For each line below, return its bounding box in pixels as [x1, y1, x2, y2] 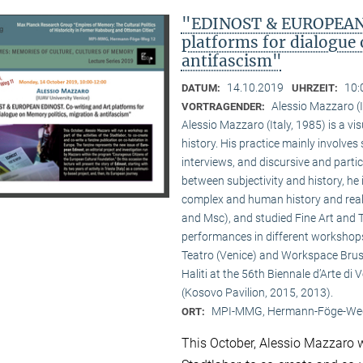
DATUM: [181, 81, 223, 94]
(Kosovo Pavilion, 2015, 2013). [181, 285, 333, 299]
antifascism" [181, 50, 282, 70]
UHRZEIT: [291, 81, 340, 94]
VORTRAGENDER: [181, 100, 267, 113]
